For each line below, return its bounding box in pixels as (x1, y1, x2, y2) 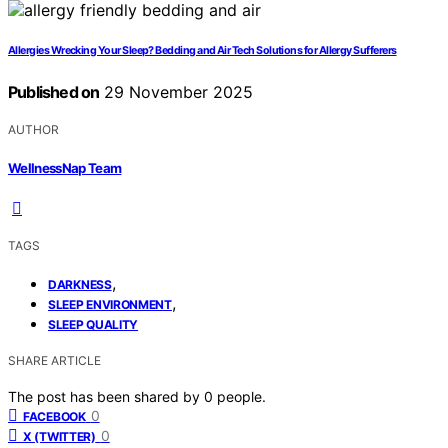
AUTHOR (8, 122, 59, 138)
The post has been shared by (8, 387, 204, 405)
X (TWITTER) (23, 428, 96, 444)
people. (217, 387, 266, 405)
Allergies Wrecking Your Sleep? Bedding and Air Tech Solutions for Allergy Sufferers (8, 44, 397, 58)
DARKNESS (48, 276, 112, 292)
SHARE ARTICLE (8, 352, 101, 368)
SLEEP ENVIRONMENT (48, 296, 172, 312)
